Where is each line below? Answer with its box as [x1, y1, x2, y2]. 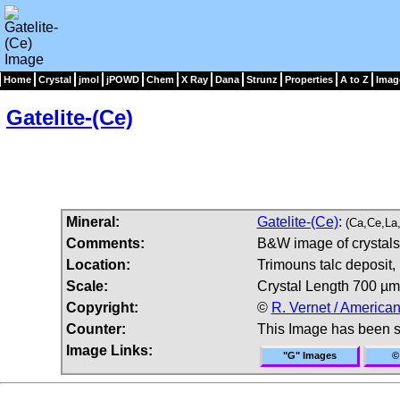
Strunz [246, 74, 278, 85]
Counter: [65, 321, 126, 337]
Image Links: [65, 342, 153, 358]
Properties [285, 74, 333, 85]
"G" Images [282, 349, 337, 361]
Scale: [65, 278, 108, 294]
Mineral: [65, 213, 120, 229]
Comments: [65, 235, 145, 251]
